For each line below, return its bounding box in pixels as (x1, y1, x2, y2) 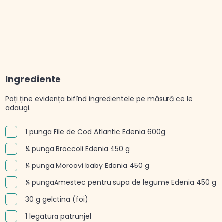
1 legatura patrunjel (25, 211, 91, 221)
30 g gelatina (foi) (25, 194, 88, 204)
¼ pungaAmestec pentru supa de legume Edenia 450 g (25, 177, 216, 187)
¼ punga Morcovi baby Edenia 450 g (25, 160, 149, 170)
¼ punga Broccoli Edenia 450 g (25, 143, 130, 154)
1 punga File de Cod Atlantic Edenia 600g (25, 126, 165, 137)
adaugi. (5, 102, 31, 112)
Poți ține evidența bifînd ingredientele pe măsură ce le (5, 93, 193, 104)
